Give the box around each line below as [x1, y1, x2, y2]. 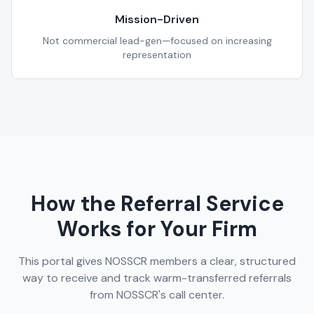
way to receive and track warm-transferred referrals [22, 271, 292, 285]
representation [123, 48, 191, 61]
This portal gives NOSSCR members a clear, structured [18, 254, 296, 268]
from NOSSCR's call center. [90, 287, 224, 302]
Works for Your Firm [57, 215, 257, 243]
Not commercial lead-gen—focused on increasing [42, 34, 272, 47]
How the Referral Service [30, 190, 284, 217]
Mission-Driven [115, 12, 199, 27]
